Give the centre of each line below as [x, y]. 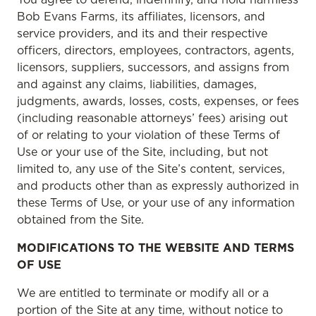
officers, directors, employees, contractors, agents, [156, 50]
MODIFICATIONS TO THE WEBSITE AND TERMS [156, 248]
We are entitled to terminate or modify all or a [143, 293]
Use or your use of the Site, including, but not [142, 152]
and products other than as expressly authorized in [158, 186]
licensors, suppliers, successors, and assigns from [153, 67]
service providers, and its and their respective [142, 33]
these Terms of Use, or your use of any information [156, 202]
